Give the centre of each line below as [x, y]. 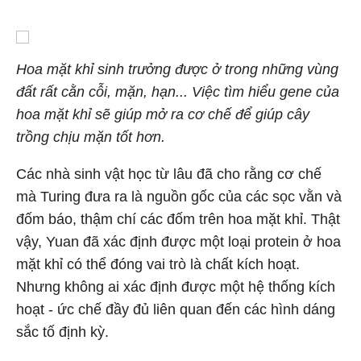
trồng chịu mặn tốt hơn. [91, 137]
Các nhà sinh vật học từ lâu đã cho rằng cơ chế [169, 174]
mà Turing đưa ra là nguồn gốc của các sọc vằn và [179, 197]
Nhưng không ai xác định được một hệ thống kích [176, 287]
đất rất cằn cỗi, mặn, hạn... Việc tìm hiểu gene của [178, 92]
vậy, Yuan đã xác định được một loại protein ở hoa [178, 242]
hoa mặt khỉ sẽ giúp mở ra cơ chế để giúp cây [163, 114]
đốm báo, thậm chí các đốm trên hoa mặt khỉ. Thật [178, 219]
